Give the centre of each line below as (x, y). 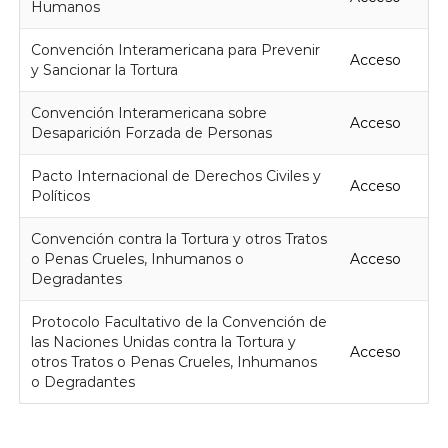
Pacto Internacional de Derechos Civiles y (175, 175)
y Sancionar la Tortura (104, 69)
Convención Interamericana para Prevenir (175, 49)
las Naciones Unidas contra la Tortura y (163, 341)
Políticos (60, 195)
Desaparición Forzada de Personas (151, 132)
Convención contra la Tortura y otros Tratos (178, 238)
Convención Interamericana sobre (148, 112)
